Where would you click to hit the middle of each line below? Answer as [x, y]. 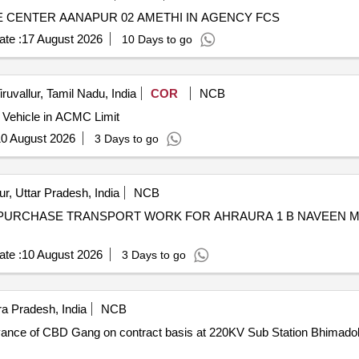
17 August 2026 [62, 39]
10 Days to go [157, 39]
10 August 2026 [62, 254]
